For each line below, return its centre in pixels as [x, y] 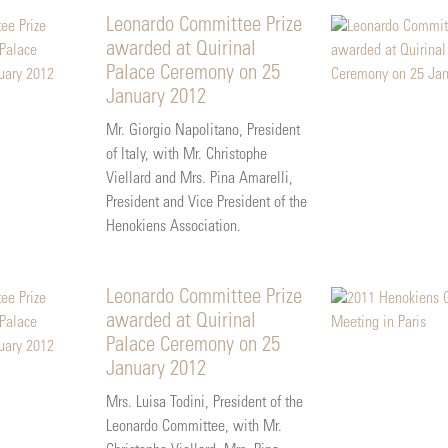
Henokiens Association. [173, 226]
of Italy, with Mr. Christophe [186, 154]
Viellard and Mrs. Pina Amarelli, [199, 178]
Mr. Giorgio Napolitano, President [202, 130]
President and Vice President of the [206, 202]
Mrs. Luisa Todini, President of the [204, 402]
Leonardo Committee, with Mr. [193, 426]
